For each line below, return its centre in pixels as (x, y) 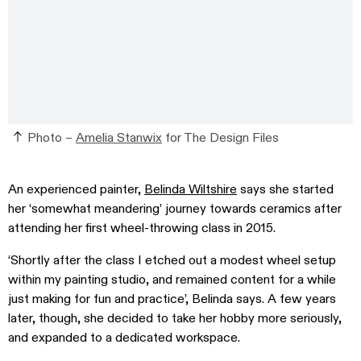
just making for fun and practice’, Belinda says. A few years (172, 299)
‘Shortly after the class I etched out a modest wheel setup (172, 260)
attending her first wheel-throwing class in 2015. (142, 228)
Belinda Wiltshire (191, 189)
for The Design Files (220, 138)
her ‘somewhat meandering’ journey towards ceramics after (175, 209)
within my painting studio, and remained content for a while (172, 280)
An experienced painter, (76, 189)
